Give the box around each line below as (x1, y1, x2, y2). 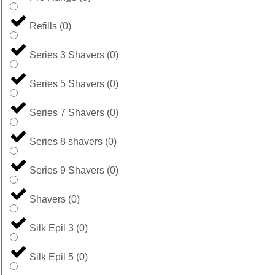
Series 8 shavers (29, 136, 103, 147)
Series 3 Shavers (29, 49, 104, 60)
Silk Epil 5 (29, 251, 74, 262)
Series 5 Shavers (29, 78, 104, 89)
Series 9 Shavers (29, 165, 104, 176)
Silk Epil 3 (29, 222, 74, 233)
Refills (29, 20, 57, 31)
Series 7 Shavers (29, 107, 104, 118)
